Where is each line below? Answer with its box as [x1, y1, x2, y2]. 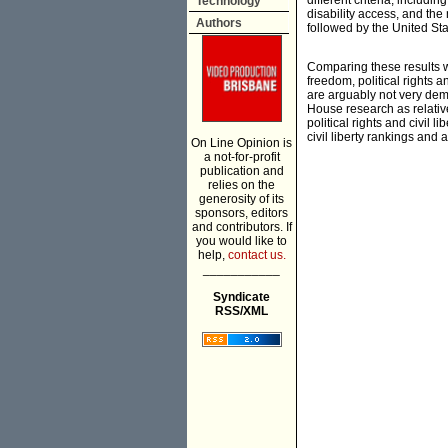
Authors [196, 16, 242, 30]
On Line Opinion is [191, 136, 292, 150]
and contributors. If [191, 220, 292, 234]
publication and [199, 164, 284, 178]
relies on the [208, 178, 275, 192]
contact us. [227, 248, 286, 262]
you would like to [196, 234, 287, 248]
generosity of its [199, 192, 284, 206]
